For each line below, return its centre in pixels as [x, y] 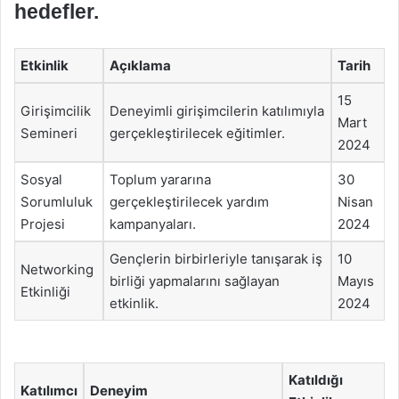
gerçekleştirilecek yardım [189, 201]
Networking [57, 269]
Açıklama [140, 65]
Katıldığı [316, 380]
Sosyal [41, 179]
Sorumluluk [57, 201]
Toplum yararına [160, 179]
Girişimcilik [56, 110]
